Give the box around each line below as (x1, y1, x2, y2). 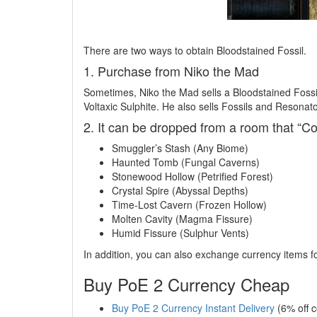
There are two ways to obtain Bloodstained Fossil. (83, 43, 306, 58)
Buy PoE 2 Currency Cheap (83, 272, 289, 297)
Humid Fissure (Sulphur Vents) (112, 226, 249, 241)
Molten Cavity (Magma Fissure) (112, 212, 253, 226)
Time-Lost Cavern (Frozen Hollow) (112, 197, 267, 212)
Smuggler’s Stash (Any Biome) (112, 141, 248, 156)
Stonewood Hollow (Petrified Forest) (112, 169, 273, 184)
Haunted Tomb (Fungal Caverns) (112, 155, 260, 170)
